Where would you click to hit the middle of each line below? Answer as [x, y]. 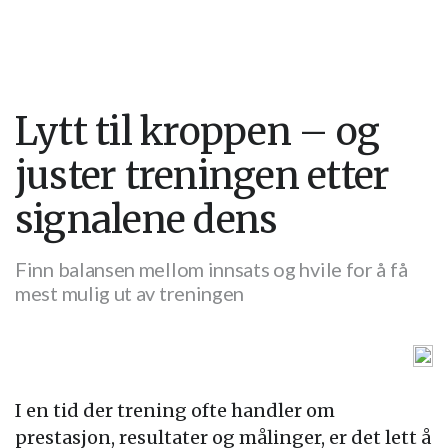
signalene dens [146, 219]
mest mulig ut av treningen [130, 293]
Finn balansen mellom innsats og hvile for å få [211, 269]
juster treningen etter [202, 175]
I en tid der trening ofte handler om [175, 410]
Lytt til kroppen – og [197, 131]
